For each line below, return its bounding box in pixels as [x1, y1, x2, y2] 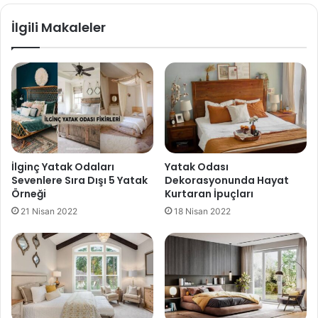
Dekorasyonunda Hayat [165, 173, 289, 188]
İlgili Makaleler [11, 18, 106, 37]
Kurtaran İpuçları [165, 187, 253, 202]
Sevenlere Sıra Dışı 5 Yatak [11, 173, 148, 188]
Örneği [11, 187, 46, 202]
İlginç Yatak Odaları [11, 160, 114, 175]
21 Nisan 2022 [21, 206, 77, 217]
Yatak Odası [165, 160, 229, 175]
